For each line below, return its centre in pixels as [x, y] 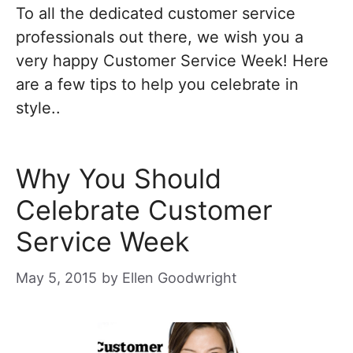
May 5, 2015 [56, 278]
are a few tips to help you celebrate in [157, 84]
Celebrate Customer [144, 210]
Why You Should [119, 178]
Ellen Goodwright [180, 278]
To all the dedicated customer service [156, 13]
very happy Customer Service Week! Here [172, 61]
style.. [38, 108]
